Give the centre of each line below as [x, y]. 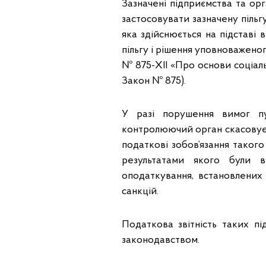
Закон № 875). [153, 81]
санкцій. [140, 191]
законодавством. [160, 240]
